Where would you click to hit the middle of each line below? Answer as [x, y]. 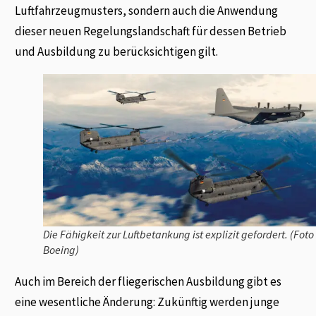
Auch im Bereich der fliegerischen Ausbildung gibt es [148, 282]
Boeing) [61, 250]
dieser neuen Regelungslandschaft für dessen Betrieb [151, 31]
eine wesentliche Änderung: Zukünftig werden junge [147, 302]
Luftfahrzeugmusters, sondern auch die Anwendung [147, 10]
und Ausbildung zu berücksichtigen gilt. [117, 51]
